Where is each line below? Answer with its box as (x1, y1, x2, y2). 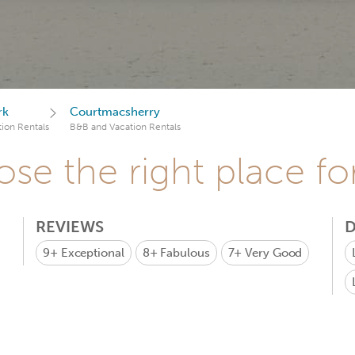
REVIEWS (36, 217, 104, 236)
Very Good (245, 246, 303, 260)
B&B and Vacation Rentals (70, 121, 181, 132)
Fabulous (160, 246, 210, 260)
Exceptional (60, 246, 124, 260)
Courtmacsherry (70, 105, 160, 119)
